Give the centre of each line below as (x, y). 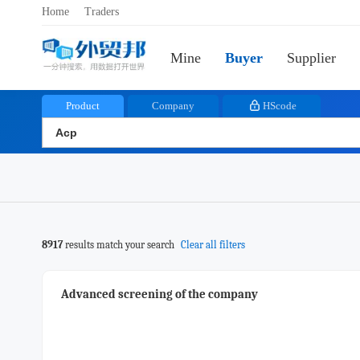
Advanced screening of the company (160, 294)
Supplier (311, 58)
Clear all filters (213, 245)
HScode (280, 106)
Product (83, 106)
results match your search (120, 245)
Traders (102, 12)
